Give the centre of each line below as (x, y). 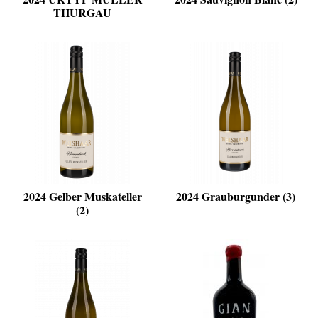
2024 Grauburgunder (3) (236, 197)
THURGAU (82, 13)
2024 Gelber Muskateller (82, 197)
